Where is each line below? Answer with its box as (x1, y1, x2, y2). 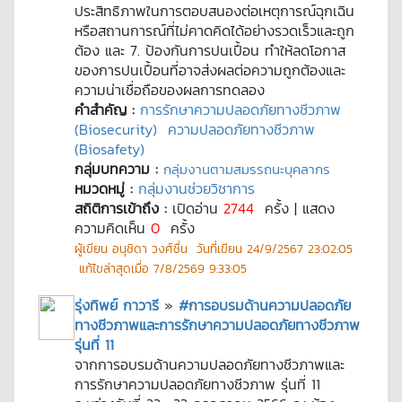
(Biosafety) (74, 138, 144, 160)
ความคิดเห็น (74, 217, 151, 239)
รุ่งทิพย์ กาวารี (74, 294, 159, 316)
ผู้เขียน (74, 240, 112, 258)
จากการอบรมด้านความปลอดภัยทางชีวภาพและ (74, 354, 345, 375)
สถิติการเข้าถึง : (74, 197, 172, 219)
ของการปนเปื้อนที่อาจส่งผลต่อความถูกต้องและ (74, 59, 345, 81)
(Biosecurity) (74, 118, 157, 140)
